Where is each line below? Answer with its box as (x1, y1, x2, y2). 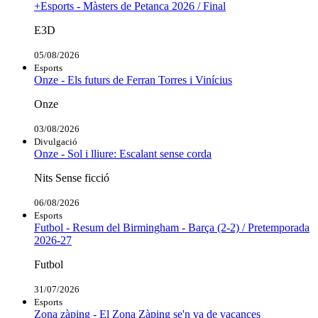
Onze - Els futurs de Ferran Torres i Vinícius (34, 73, 232, 86)
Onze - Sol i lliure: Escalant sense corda (34, 147, 212, 160)
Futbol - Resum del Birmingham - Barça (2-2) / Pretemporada (34, 221, 309, 234)
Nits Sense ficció (34, 171, 109, 184)
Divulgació (34, 136, 77, 147)
